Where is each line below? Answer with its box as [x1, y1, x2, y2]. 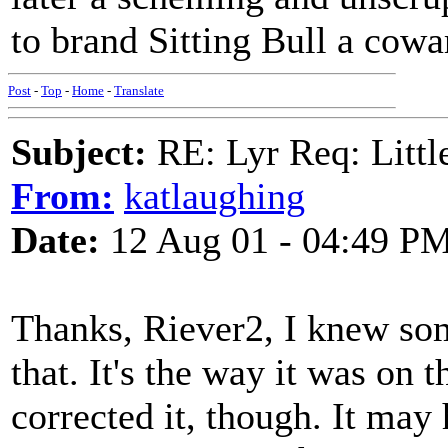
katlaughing [124, 175, 305, 217]
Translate [114, 83, 164, 98]
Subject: [11, 131, 147, 173]
